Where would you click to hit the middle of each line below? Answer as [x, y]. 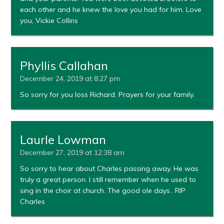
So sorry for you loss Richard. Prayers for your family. [107, 95]
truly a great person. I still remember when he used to [108, 180]
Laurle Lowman [63, 140]
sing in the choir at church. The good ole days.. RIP [103, 191]
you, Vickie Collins [49, 21]
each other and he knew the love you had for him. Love [111, 10]
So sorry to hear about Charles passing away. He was [109, 169]
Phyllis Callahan [64, 66]
